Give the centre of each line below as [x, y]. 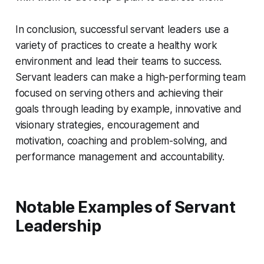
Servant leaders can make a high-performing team [130, 77]
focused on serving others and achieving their [119, 93]
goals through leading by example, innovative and [128, 109]
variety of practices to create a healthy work [116, 46]
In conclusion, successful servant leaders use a [122, 30]
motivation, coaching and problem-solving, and [121, 141]
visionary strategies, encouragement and [108, 125]
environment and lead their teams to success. [118, 62]
